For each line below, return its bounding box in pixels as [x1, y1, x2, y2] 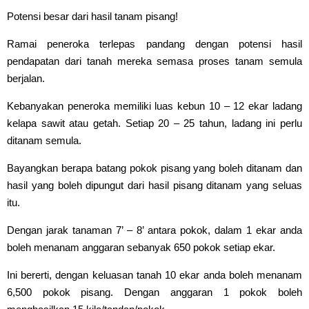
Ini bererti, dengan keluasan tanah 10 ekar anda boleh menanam [7, 269, 302, 281]
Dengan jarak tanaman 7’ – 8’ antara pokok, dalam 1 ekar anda [7, 224, 302, 236]
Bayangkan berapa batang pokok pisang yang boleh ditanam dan [7, 162, 302, 174]
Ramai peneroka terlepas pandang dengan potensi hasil [7, 38, 302, 50]
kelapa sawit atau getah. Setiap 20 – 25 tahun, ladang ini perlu [7, 117, 302, 129]
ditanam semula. [7, 134, 84, 146]
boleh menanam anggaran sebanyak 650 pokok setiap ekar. [7, 241, 278, 253]
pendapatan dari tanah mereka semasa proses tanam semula [7, 55, 302, 67]
